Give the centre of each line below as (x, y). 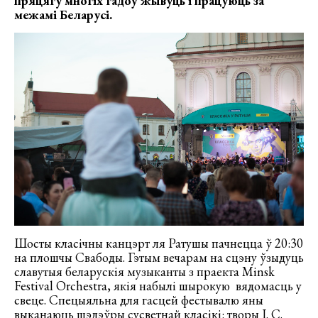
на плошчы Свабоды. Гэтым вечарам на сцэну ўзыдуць (159, 257)
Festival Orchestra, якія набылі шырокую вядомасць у (158, 285)
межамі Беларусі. (63, 15)
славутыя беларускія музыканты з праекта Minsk (144, 271)
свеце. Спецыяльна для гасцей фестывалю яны (139, 300)
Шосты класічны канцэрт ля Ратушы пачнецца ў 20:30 (159, 243)
